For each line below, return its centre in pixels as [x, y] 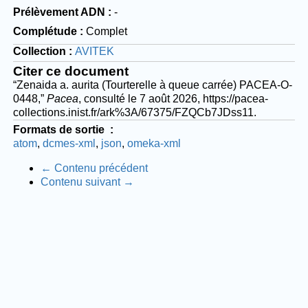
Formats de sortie [60, 129]
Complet [106, 31]
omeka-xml [154, 143]
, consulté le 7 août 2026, [140, 98]
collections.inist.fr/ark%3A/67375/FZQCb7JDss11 [133, 112]
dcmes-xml [69, 143]
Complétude [45, 31]
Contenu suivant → [87, 181]
